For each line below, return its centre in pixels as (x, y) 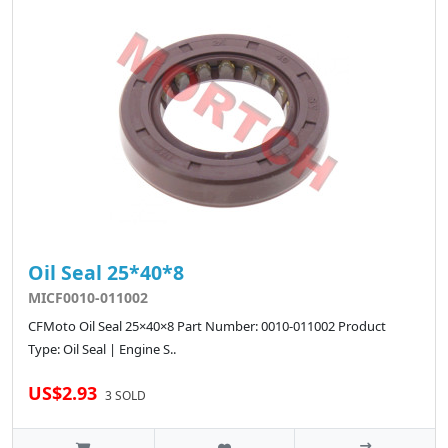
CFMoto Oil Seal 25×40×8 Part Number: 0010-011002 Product (207, 326)
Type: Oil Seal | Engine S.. (102, 349)
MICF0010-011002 (88, 298)
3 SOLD (125, 396)
